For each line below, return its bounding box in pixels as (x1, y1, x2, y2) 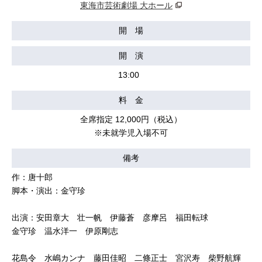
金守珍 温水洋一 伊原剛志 (12, 226, 126, 236)
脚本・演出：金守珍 (12, 186, 85, 195)
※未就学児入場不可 (94, 128, 168, 137)
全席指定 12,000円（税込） (80, 115, 182, 124)
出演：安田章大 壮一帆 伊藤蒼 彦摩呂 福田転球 (12, 213, 208, 222)
